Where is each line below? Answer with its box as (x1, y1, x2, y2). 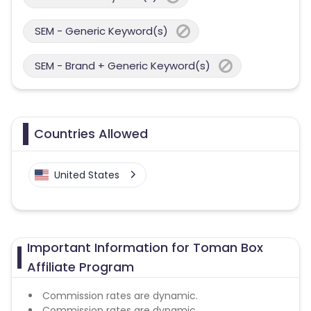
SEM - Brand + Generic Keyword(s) (35, 58, 210, 73)
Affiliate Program (27, 258, 135, 276)
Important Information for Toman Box (27, 239, 264, 256)
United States (54, 168, 119, 182)
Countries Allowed (34, 125, 148, 142)
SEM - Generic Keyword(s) (35, 24, 168, 38)
